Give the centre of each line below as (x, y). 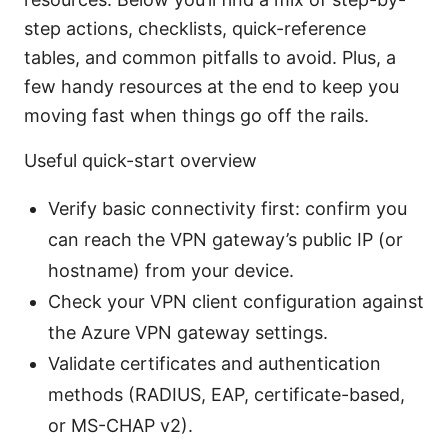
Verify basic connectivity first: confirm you (227, 209)
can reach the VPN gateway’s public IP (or (225, 240)
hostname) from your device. (171, 271)
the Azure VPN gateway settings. (188, 333)
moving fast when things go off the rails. (196, 116)
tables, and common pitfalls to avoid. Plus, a (210, 58)
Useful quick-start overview (140, 161)
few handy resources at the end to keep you (211, 87)
